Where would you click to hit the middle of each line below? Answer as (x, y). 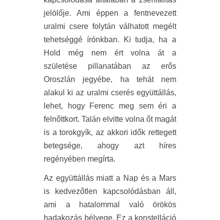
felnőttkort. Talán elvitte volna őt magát (110, 119)
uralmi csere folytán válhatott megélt (110, 26)
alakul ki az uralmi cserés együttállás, (110, 92)
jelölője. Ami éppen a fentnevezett (110, 13)
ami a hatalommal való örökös (110, 204)
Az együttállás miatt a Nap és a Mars (110, 178)
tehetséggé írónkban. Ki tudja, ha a (110, 39)
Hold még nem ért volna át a (110, 53)
